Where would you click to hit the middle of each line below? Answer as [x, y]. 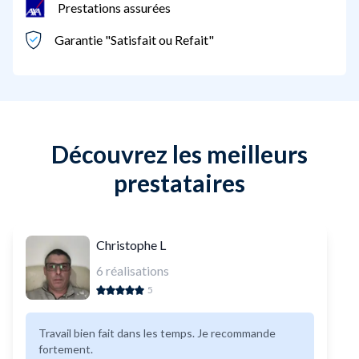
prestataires [179, 183]
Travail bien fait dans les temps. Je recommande [157, 333]
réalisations [137, 271]
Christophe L [131, 245]
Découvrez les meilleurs [179, 154]
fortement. [66, 349]
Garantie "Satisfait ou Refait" [134, 40]
